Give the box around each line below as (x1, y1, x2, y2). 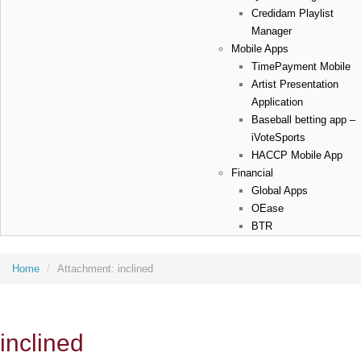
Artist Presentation (251, 78, 338, 90)
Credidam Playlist (251, 7, 334, 19)
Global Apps (251, 185, 308, 197)
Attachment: (57, 263, 118, 275)
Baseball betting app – (251, 114, 355, 126)
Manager (251, 25, 292, 37)
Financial (231, 167, 273, 179)
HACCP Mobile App (251, 149, 342, 161)
